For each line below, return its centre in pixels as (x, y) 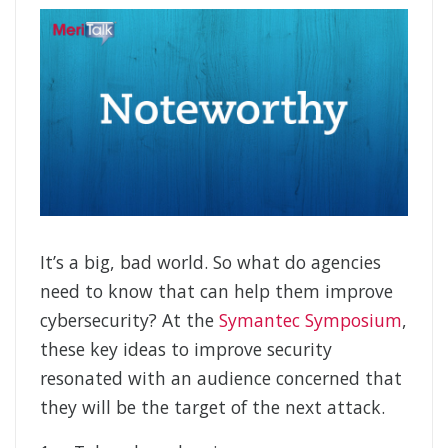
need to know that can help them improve (216, 291)
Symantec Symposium (310, 320)
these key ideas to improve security (186, 349)
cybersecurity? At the (129, 320)
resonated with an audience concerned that (221, 378)
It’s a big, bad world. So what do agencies (210, 262)
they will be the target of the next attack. (212, 407)
